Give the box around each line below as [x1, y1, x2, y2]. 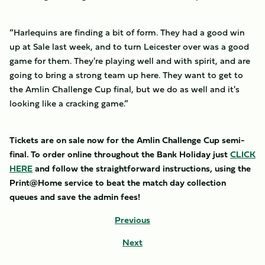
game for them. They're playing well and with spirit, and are [9, 54, 250, 67]
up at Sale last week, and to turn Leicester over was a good [9, 40, 249, 53]
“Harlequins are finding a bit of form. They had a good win [9, 25, 245, 39]
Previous [115, 213, 150, 227]
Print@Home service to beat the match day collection [9, 176, 226, 189]
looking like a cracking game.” [9, 96, 128, 110]
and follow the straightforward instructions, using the [33, 161, 251, 175]
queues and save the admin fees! [9, 190, 140, 203]
